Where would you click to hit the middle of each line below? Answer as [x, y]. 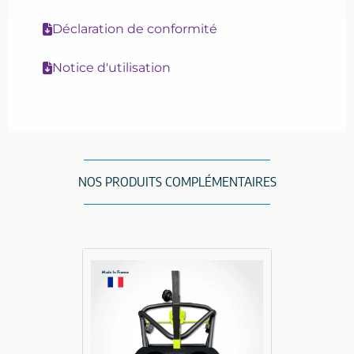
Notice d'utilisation [111, 68]
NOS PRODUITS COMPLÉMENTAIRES [177, 182]
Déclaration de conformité [135, 29]
